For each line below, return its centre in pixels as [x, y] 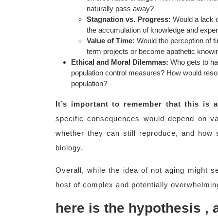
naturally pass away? [120, 9]
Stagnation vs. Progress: [129, 19]
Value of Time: [111, 41]
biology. [69, 148]
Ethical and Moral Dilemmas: [120, 62]
